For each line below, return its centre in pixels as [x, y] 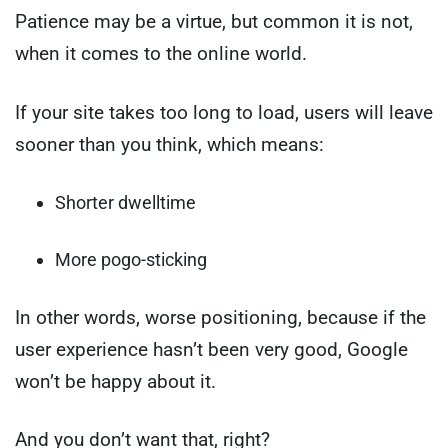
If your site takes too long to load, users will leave [224, 112]
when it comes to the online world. [161, 54]
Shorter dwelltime [125, 203]
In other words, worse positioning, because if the [220, 317]
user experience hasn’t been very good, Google [211, 349]
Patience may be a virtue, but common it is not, [214, 22]
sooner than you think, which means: [169, 144]
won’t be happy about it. [115, 381]
